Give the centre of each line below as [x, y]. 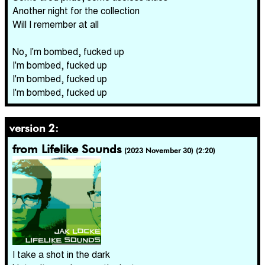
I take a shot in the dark [61, 254]
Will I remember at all [56, 24]
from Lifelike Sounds [67, 149]
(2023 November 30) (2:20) [170, 151]
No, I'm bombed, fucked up [68, 51]
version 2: [34, 128]
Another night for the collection [76, 10]
